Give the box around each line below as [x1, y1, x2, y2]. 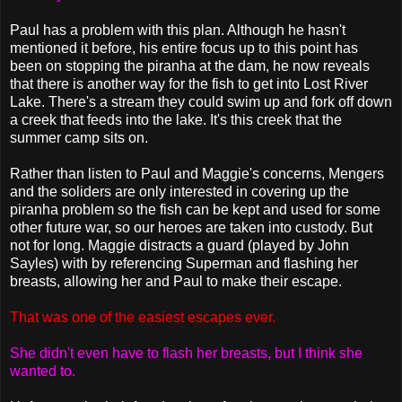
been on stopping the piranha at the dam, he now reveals [10, 57, 370, 74]
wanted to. [10, 363, 75, 379]
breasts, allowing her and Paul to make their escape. [10, 273, 342, 289]
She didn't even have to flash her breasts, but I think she [10, 345, 363, 361]
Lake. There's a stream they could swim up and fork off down [10, 93, 392, 109]
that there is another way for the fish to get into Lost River [10, 75, 368, 92]
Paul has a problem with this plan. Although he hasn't [10, 22, 345, 38]
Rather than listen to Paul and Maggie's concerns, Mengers [10, 165, 384, 181]
